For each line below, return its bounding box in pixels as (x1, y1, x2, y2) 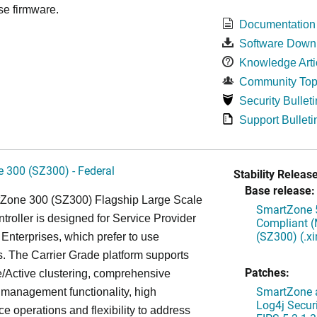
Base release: (244, 183, 315, 197)
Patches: (244, 265, 289, 279)
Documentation (238, 18, 316, 30)
